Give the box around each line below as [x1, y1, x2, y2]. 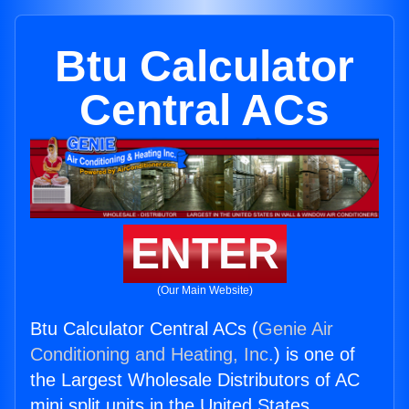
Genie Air [258, 319, 333, 340]
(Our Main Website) [156, 284, 253, 298]
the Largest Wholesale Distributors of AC [30, 370, 360, 391]
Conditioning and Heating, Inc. [30, 344, 274, 365]
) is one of [274, 344, 355, 365]
